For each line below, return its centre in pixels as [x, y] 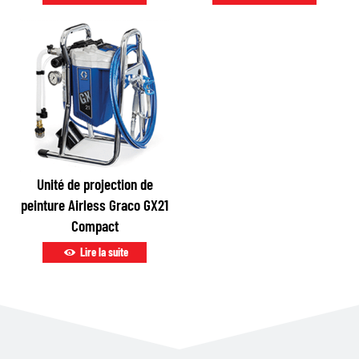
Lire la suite [103, 252]
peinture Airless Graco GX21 [95, 205]
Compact [95, 226]
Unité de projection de [95, 184]
